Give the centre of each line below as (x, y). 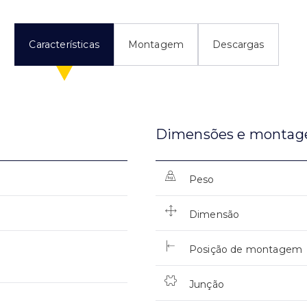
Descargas (238, 45)
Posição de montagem (246, 250)
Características (64, 45)
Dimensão (214, 215)
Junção (206, 285)
